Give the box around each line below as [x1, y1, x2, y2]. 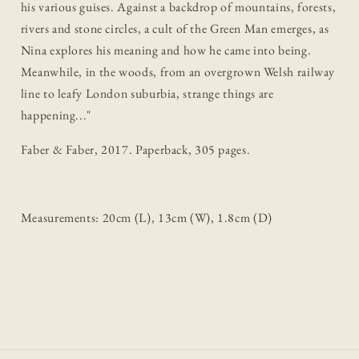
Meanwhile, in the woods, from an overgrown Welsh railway [20, 63, 336, 81]
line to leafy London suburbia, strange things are [20, 85, 274, 103]
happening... [20, 107, 87, 124]
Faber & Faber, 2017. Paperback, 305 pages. [20, 140, 251, 158]
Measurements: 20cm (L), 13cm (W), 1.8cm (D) [20, 209, 272, 227]
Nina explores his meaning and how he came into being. [20, 42, 312, 59]
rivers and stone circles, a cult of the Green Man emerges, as [20, 20, 329, 38]
